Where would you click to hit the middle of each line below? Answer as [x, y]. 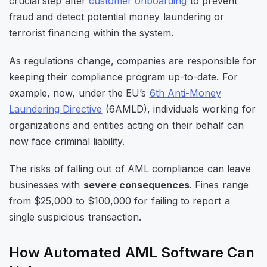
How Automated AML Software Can [132, 252]
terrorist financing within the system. [91, 33]
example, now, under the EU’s [79, 93]
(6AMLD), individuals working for [179, 109]
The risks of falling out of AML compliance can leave [130, 168]
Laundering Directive [56, 109]
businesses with [46, 184]
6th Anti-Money [185, 93]
